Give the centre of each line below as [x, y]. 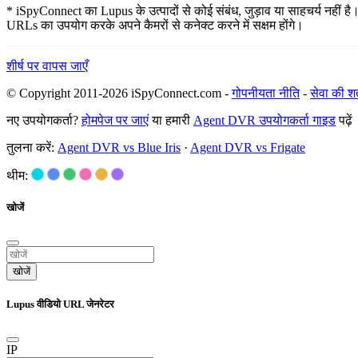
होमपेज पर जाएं [115, 121]
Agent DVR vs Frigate [248, 148]
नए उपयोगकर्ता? [44, 121]
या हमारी [171, 121]
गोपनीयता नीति [266, 93]
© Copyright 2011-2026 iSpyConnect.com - [119, 93]
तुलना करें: [32, 148]
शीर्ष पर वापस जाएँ [47, 66]
